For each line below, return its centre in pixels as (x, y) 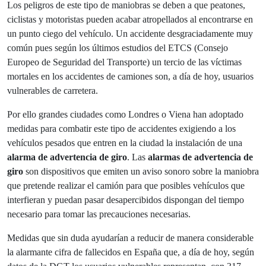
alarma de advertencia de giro (67, 157)
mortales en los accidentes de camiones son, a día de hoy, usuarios (130, 76)
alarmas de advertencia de (200, 157)
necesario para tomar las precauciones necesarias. (99, 214)
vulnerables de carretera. (53, 90)
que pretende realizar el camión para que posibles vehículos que (126, 185)
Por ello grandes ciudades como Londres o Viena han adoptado (125, 114)
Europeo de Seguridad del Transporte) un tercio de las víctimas (124, 62)
